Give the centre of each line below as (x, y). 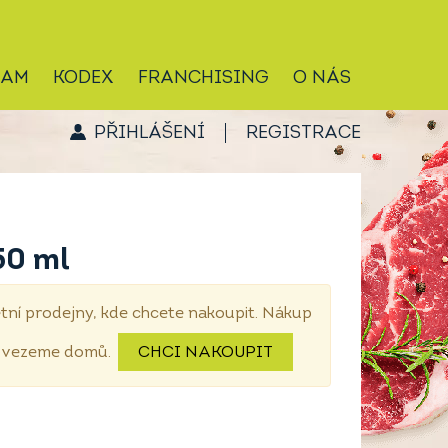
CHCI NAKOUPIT (205, 353)
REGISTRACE (303, 133)
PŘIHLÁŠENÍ (149, 133)
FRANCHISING (203, 78)
